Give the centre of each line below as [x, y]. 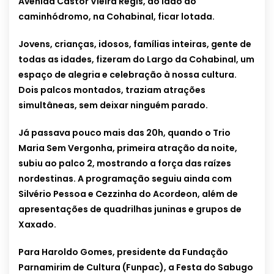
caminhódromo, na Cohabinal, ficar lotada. [117, 17]
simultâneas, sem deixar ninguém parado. [113, 106]
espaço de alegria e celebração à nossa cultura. [128, 75]
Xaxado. [37, 225]
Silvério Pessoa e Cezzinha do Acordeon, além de [128, 194]
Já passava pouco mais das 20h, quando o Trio [124, 133]
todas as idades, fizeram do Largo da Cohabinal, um [136, 60]
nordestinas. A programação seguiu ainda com [125, 179]
